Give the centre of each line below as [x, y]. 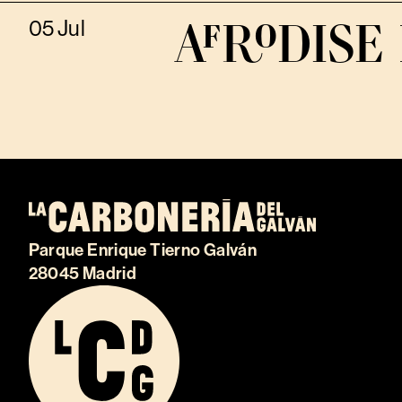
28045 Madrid [83, 274]
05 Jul [57, 28]
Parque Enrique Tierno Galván [143, 250]
